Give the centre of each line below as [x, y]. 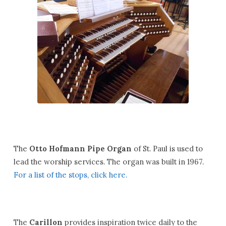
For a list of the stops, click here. [70, 175]
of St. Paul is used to [167, 149]
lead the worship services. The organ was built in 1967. [108, 162]
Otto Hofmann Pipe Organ [79, 149]
